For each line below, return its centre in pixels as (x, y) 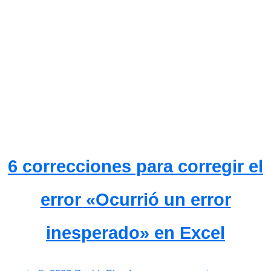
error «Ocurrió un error (135, 200)
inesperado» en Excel (135, 233)
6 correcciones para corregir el (135, 167)
